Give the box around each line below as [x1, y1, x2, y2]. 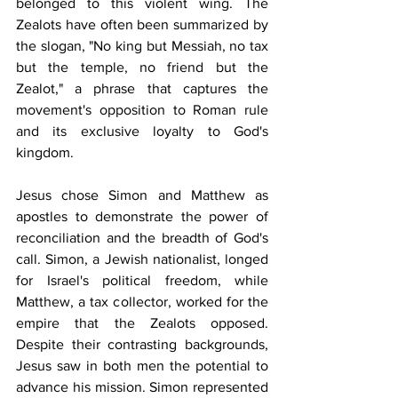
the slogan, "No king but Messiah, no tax [16, 38, 268, 53]
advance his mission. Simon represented [16, 379, 268, 394]
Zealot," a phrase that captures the [16, 81, 268, 96]
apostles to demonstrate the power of [16, 209, 268, 224]
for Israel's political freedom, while [16, 273, 268, 288]
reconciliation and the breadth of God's [16, 230, 268, 245]
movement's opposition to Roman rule [16, 102, 268, 117]
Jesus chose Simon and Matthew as [16, 187, 268, 203]
